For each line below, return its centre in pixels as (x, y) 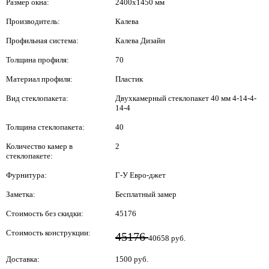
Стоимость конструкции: (48, 232)
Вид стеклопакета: (37, 98)
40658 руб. (167, 238)
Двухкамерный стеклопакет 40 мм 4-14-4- (186, 98)
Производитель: (33, 21)
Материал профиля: (39, 79)
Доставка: (23, 259)
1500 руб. (132, 259)
